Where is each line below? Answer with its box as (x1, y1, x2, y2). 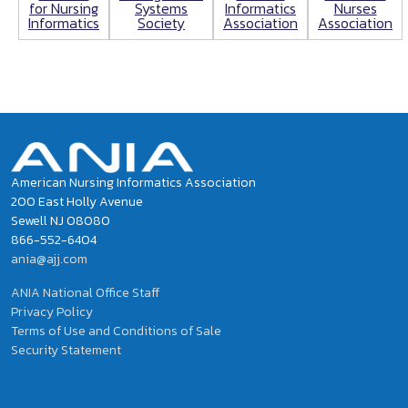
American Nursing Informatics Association (11, 173, 256, 193)
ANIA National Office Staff (11, 283, 159, 303)
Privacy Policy (11, 302, 93, 322)
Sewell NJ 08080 (11, 211, 110, 231)
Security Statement (11, 341, 121, 361)
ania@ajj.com (11, 250, 87, 270)
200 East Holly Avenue (11, 192, 143, 212)
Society (138, 12, 185, 35)
